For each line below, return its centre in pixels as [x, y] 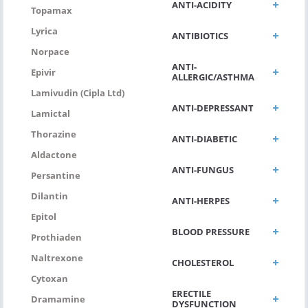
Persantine [56, 175]
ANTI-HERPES [201, 200]
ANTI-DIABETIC [205, 139]
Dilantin [49, 196]
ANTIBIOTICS [200, 35]
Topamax [52, 10]
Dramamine [58, 299]
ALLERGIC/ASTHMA [213, 77]
